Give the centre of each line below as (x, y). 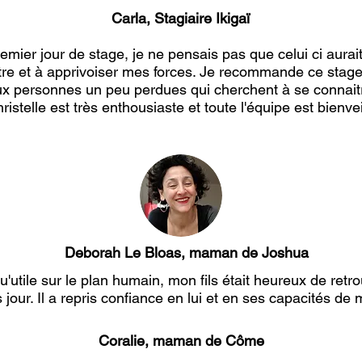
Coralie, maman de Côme (181, 341)
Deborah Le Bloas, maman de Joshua (187, 253)
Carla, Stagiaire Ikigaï (181, 18)
